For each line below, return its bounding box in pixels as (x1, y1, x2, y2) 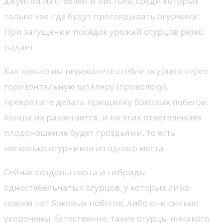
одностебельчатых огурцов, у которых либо (4, 181, 189, 193)
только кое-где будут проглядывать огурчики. (4, 10, 200, 22)
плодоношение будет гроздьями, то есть (4, 126, 176, 138)
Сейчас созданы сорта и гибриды (4, 166, 146, 178)
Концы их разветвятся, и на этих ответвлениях (4, 111, 202, 123)
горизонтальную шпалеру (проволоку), (4, 80, 168, 92)
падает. (4, 41, 36, 53)
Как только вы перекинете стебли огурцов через (4, 65, 208, 77)
